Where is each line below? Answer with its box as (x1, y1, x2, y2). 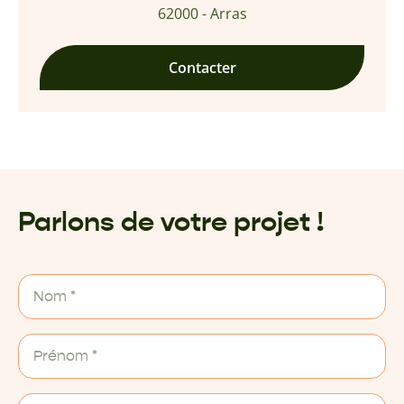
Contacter (168, 57, 236, 78)
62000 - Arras (157, 3, 247, 23)
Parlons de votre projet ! (18, 204, 324, 239)
